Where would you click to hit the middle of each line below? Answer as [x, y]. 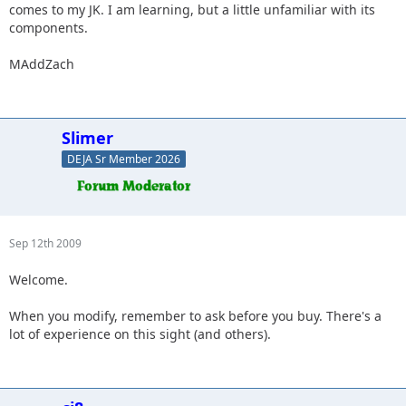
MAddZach [42, 64]
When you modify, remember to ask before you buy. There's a [195, 315]
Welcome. [39, 279]
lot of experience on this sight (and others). [140, 333]
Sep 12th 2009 [45, 243]
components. [48, 28]
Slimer [87, 138]
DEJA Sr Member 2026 [124, 159]
